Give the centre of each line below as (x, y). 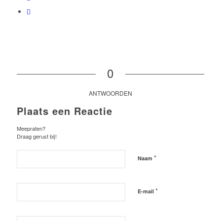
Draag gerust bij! (37, 136)
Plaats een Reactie (64, 111)
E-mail (146, 191)
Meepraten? (31, 129)
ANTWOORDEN (110, 93)
